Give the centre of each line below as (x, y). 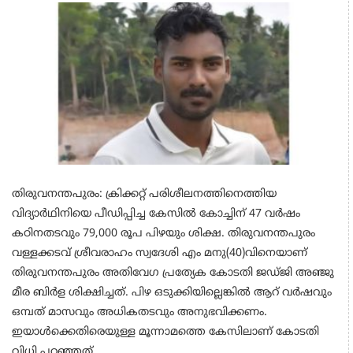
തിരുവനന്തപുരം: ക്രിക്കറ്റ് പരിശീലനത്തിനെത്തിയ (144, 194)
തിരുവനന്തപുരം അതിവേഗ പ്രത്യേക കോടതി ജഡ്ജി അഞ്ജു (173, 273)
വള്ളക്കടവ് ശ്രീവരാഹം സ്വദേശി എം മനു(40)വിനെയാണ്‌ (160, 253)
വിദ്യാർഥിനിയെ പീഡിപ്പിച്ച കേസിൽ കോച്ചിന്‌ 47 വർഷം (156, 214)
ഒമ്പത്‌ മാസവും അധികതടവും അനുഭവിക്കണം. (139, 312)
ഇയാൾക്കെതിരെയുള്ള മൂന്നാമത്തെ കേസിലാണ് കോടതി (165, 332)
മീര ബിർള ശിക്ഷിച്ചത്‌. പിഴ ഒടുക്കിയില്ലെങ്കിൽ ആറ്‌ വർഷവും (172, 292)
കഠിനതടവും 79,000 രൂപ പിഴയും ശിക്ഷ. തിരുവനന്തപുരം (163, 233)
